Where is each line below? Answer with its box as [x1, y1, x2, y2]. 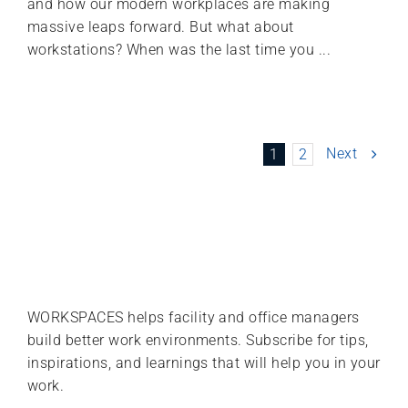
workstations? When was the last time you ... [27, 41, 331, 59]
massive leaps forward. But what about [27, 18, 294, 36]
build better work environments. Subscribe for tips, [27, 331, 369, 350]
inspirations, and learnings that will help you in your [27, 354, 381, 372]
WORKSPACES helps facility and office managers [27, 309, 360, 327]
